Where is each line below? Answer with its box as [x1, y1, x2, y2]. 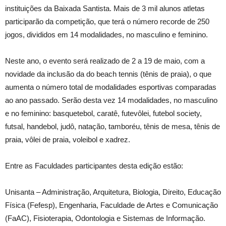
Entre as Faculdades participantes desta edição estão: [5, 161, 183, 170]
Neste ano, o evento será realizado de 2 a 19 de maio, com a [5, 56, 205, 65]
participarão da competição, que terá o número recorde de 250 [5, 17, 209, 26]
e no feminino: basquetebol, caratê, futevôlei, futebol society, [5, 108, 202, 118]
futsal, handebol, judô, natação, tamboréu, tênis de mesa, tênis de [5, 122, 220, 131]
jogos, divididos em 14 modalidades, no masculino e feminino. [5, 30, 208, 39]
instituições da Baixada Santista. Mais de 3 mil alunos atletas [5, 4, 205, 13]
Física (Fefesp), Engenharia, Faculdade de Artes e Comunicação [5, 200, 218, 209]
